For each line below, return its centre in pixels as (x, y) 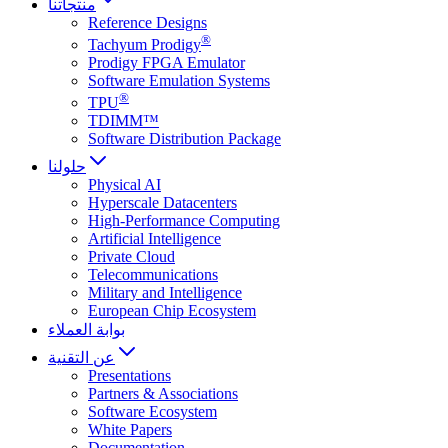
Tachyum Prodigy (144, 44)
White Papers (130, 430)
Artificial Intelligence (154, 239)
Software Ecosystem (152, 412)
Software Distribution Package (184, 139)
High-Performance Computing (184, 221)
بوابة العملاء (86, 330)
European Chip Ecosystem (172, 311)
